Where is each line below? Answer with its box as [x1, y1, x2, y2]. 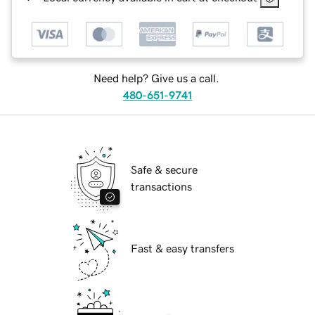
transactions [131, 181, 192, 193]
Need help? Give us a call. [93, 72, 219, 84]
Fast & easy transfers [131, 243, 234, 255]
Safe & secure [131, 164, 198, 176]
